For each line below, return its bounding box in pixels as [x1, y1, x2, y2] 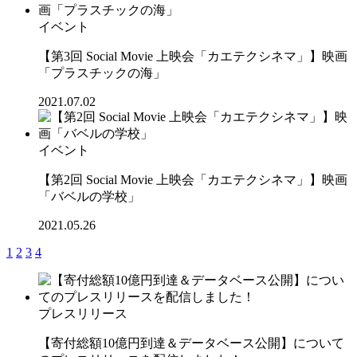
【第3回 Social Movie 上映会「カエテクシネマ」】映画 [38, 49, 347, 63]
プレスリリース [38, 306, 127, 320]
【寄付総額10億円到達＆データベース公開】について [38, 335, 344, 350]
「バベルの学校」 [38, 189, 140, 203]
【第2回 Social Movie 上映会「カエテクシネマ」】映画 [38, 172, 347, 186]
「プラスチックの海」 [38, 65, 166, 80]
